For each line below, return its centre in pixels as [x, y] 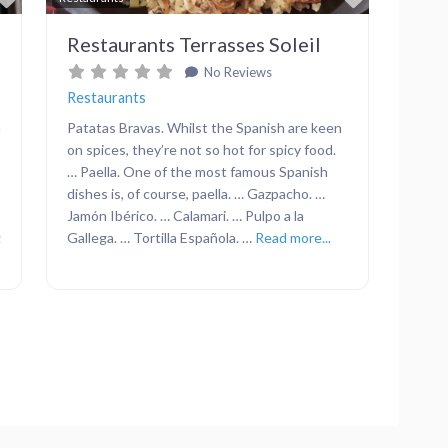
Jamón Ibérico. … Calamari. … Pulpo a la [185, 215]
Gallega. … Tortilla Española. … [161, 237]
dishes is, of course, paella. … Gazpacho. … [196, 193]
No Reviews [236, 71]
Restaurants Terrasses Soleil [194, 43]
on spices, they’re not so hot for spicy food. [201, 149]
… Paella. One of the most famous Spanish [197, 171]
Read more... [293, 237]
